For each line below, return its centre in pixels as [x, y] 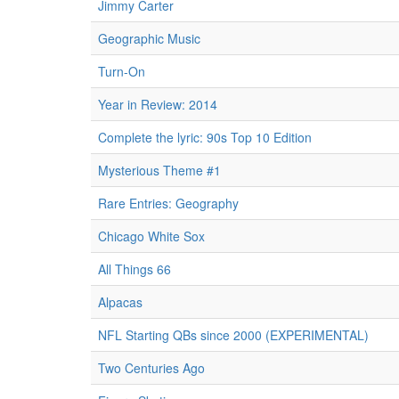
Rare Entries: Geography [168, 203]
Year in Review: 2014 [158, 104]
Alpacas [120, 302]
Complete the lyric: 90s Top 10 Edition [205, 137]
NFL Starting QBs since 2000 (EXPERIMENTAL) [233, 335]
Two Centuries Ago [151, 368]
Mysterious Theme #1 [159, 170]
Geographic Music [149, 38]
